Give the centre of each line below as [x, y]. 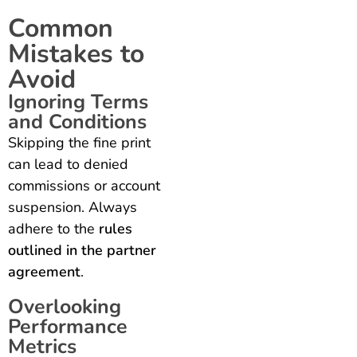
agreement [44, 271]
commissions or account [84, 185]
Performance [68, 326]
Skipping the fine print [79, 142]
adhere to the [53, 228]
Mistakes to [76, 53]
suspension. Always [73, 207]
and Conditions [77, 122]
